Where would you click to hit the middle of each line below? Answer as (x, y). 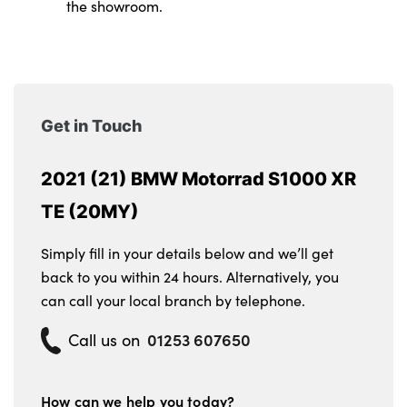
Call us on (104, 339)
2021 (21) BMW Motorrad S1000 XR (199, 178)
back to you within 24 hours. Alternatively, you (190, 276)
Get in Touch (91, 125)
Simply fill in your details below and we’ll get (187, 253)
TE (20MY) (90, 210)
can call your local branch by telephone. (173, 300)
